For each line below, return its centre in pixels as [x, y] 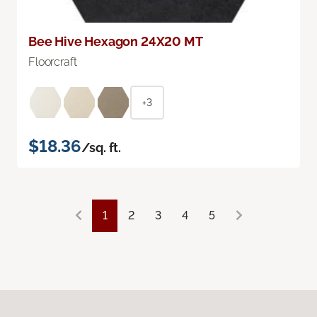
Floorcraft [53, 62]
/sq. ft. [101, 147]
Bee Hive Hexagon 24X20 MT [116, 41]
